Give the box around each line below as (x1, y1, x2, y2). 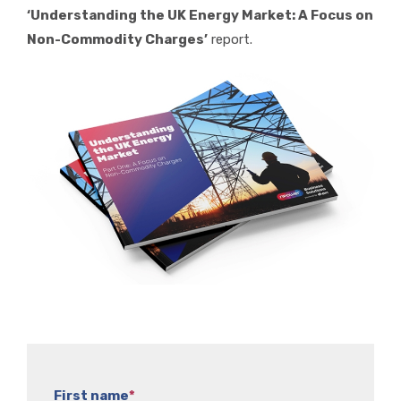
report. (208, 31, 252, 48)
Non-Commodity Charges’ (27, 31, 208, 48)
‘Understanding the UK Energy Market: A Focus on (27, 7, 373, 24)
